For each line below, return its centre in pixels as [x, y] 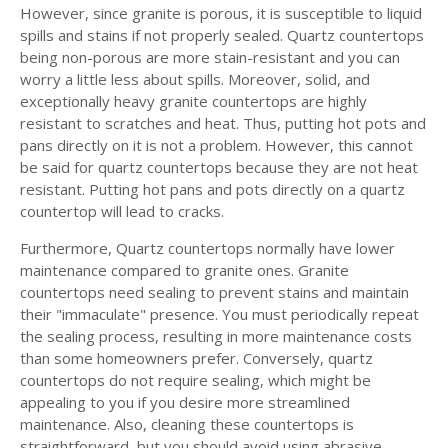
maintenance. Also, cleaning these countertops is [187, 423]
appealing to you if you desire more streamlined [185, 401]
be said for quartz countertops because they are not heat [219, 166]
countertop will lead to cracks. [122, 210]
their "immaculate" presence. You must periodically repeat [219, 313]
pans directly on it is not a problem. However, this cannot [216, 144]
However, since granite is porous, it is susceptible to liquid [221, 12]
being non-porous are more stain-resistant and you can [210, 56]
